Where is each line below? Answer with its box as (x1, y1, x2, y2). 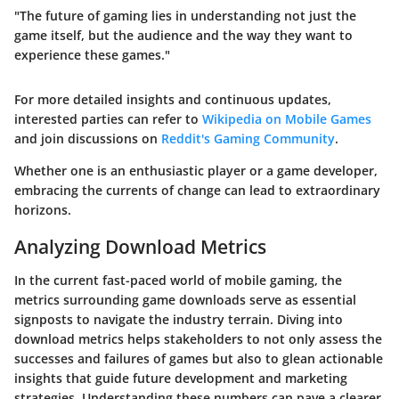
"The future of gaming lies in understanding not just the (14, 6, 356, 24)
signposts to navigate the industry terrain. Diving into (14, 311, 343, 329)
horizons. (14, 200, 71, 218)
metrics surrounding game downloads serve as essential (14, 291, 356, 309)
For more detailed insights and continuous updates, (14, 90, 331, 108)
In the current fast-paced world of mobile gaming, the (14, 272, 342, 289)
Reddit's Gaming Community (161, 129, 335, 147)
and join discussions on (14, 129, 161, 147)
